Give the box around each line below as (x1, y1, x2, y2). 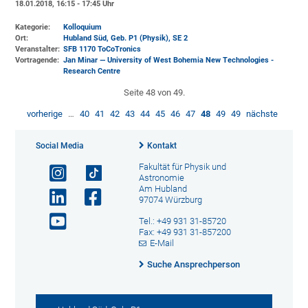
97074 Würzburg (138, 194, 202, 205)
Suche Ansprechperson (146, 258, 240, 269)
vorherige (27, 108, 63, 119)
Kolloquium (63, 22, 102, 32)
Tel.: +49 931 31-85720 (138, 215, 226, 226)
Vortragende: (15, 55, 60, 65)
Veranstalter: (15, 44, 60, 54)
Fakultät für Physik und (138, 161, 226, 172)
